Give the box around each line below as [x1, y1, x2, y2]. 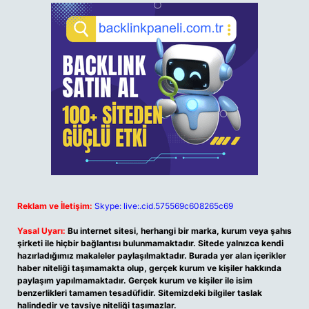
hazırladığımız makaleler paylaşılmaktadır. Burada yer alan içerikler [17, 250, 286, 261]
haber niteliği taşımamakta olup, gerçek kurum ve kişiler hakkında [17, 263, 281, 273]
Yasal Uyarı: [17, 226, 66, 236]
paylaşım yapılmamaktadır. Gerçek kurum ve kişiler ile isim [17, 275, 252, 286]
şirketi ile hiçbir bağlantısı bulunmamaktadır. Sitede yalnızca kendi [17, 238, 283, 248]
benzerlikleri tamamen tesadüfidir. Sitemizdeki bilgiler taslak [17, 288, 262, 298]
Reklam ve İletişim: [17, 201, 92, 211]
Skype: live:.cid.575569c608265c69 [94, 201, 233, 211]
